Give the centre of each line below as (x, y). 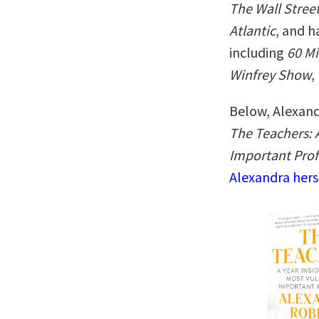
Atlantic (252, 30)
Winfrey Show (270, 74)
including (258, 52)
